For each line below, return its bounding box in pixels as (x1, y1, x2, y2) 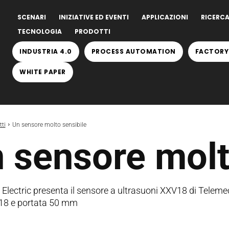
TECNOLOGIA (17, 27, 62, 36)
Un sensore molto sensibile (12, 121, 86, 128)
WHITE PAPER (19, 67, 66, 76)
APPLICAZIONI (142, 13, 188, 21)
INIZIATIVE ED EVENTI (59, 13, 129, 21)
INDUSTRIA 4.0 (19, 47, 72, 56)
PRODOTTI (75, 27, 110, 36)
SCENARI (17, 13, 46, 21)
